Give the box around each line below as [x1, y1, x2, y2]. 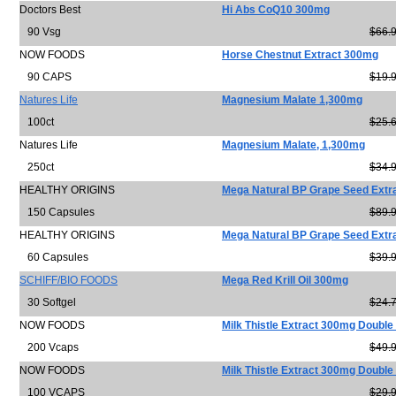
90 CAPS [19, 71, 72, 83]
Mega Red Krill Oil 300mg [222, 274, 348, 286]
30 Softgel [19, 296, 76, 308]
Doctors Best [19, 4, 80, 16]
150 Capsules [19, 206, 95, 218]
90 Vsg [19, 26, 61, 38]
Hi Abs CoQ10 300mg [222, 4, 330, 16]
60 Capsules [19, 251, 88, 263]
